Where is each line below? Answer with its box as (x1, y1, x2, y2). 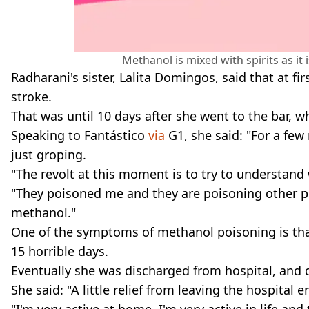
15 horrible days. (11, 243, 108, 260)
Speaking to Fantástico (11, 127, 148, 144)
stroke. (11, 88, 52, 106)
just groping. (11, 146, 86, 163)
